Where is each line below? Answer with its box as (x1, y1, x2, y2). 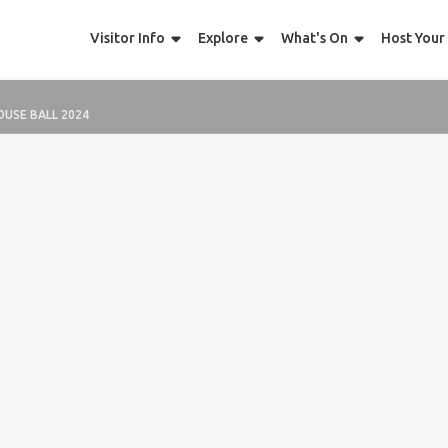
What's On (280, 30, 348, 47)
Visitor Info (89, 30, 165, 47)
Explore (197, 30, 248, 47)
